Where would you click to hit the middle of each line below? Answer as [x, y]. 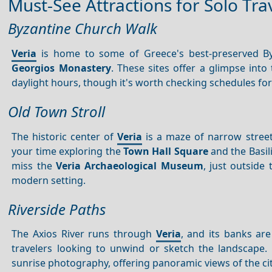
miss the [34, 165]
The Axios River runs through [84, 234]
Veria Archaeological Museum [130, 165]
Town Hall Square [165, 151]
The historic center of [65, 136]
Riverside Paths [57, 209]
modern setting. [49, 180]
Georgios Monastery [61, 68]
